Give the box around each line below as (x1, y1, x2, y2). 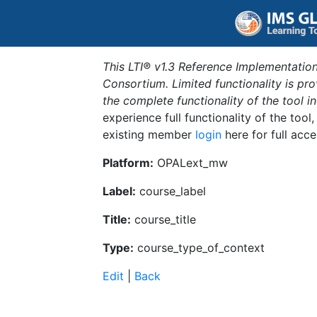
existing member (103, 127, 195, 142)
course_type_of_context (134, 241, 265, 255)
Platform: (103, 156, 154, 170)
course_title (131, 212, 196, 226)
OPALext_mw (154, 156, 228, 170)
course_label (136, 184, 206, 198)
